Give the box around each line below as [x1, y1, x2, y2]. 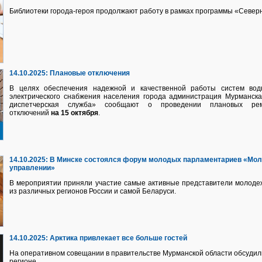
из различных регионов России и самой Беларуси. [9, 187, 176, 195]
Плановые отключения [50, 69, 130, 77]
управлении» [9, 164, 55, 172]
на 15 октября [51, 109, 98, 117]
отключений [9, 109, 51, 117]
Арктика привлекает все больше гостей [50, 234, 187, 242]
